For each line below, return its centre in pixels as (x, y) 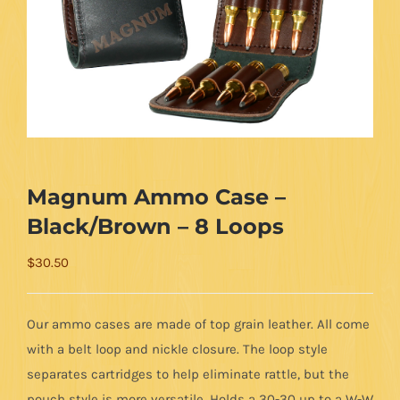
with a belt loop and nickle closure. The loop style (177, 350)
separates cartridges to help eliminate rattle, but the (188, 375)
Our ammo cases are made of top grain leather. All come (198, 325)
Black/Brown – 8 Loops (155, 226)
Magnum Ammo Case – (156, 197)
